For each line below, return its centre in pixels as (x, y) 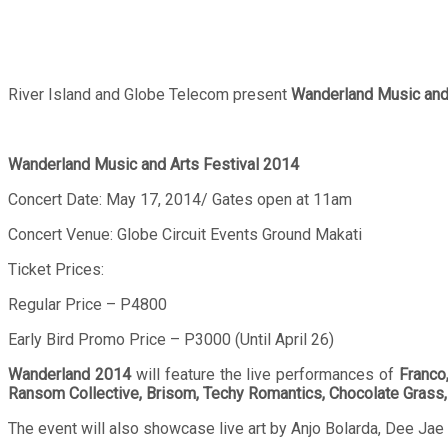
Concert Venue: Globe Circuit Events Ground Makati (185, 235)
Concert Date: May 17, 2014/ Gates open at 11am (180, 200)
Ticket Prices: (56, 270)
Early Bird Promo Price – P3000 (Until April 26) (171, 340)
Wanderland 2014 (69, 375)
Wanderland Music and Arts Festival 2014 (153, 165)
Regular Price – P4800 (87, 305)
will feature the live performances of (265, 375)
